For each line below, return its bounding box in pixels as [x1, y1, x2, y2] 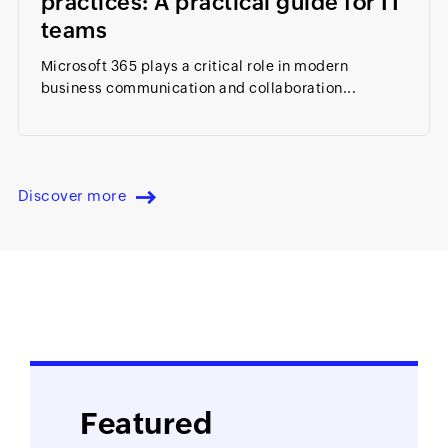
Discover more [17, 187, 127, 205]
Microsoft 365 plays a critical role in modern [40, 58, 349, 75]
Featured [80, 406, 212, 442]
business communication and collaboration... [40, 80, 357, 97]
